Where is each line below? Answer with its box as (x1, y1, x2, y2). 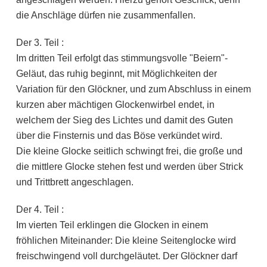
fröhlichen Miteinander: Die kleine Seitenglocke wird (15, 235, 236, 246)
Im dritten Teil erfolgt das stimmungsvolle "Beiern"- (15, 53, 228, 64)
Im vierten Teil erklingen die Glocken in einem (15, 220, 208, 231)
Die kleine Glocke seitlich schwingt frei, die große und (15, 146, 243, 157)
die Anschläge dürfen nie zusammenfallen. (15, 10, 195, 21)
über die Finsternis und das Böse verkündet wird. (15, 131, 222, 141)
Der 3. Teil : (15, 38, 64, 48)
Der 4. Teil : (15, 204, 64, 215)
